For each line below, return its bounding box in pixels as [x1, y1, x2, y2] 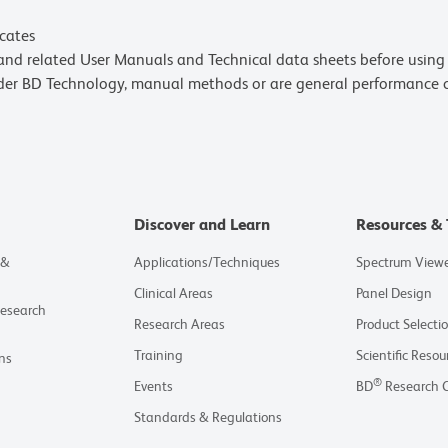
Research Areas [133, 316, 225, 332]
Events [133, 378, 173, 394]
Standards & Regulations [133, 409, 282, 425]
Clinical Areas [133, 285, 213, 301]
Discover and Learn [133, 215, 270, 234]
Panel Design [356, 285, 432, 301]
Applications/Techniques [133, 254, 280, 270]
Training [133, 347, 183, 363]
